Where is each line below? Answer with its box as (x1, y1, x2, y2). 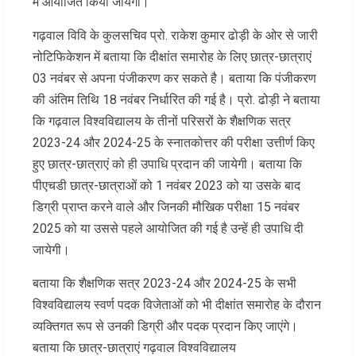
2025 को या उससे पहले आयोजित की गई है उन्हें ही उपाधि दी (33, 221, 304, 237)
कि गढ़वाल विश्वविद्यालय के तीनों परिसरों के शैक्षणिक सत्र (33, 114, 291, 130)
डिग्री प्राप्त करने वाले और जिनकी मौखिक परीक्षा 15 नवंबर (33, 199, 300, 215)
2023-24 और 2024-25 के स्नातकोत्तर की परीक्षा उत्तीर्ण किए (33, 135, 315, 151)
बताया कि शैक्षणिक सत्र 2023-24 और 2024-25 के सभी (33, 276, 296, 292)
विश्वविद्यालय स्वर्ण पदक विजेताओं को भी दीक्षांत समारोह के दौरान (33, 297, 321, 313)
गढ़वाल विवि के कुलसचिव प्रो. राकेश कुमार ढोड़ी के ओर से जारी (33, 28, 318, 44)
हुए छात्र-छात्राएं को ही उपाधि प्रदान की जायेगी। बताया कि (33, 157, 302, 172)
